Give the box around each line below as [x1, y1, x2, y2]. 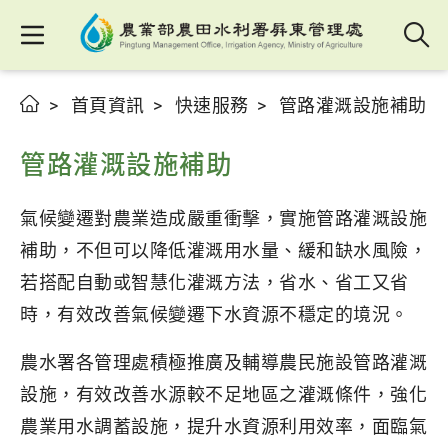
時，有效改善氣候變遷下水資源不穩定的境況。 [20, 304, 409, 325]
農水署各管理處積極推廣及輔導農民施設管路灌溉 [20, 352, 427, 373]
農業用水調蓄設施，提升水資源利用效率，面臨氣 [20, 416, 427, 437]
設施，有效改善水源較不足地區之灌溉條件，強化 [20, 384, 427, 405]
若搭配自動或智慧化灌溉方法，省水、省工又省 [20, 272, 409, 293]
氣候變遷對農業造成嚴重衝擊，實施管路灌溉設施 [20, 208, 427, 229]
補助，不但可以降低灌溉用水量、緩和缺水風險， [20, 240, 427, 261]
